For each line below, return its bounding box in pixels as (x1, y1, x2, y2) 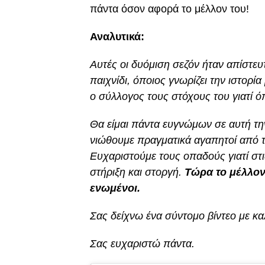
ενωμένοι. (90, 182, 140, 195)
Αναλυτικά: (90, 31, 144, 43)
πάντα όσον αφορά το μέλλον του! (90, 3, 249, 15)
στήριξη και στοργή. (90, 166, 185, 179)
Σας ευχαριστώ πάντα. (90, 238, 195, 250)
